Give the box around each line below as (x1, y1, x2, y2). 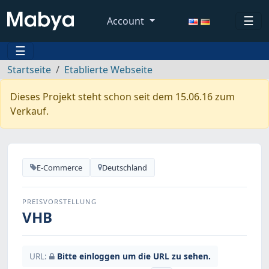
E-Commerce (37, 162, 82, 173)
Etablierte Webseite (64, 63, 153, 76)
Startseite (7, 63, 51, 76)
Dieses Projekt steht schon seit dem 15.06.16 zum (10, 90, 235, 103)
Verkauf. (10, 104, 49, 118)
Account (107, 14, 147, 28)
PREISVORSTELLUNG (22, 197, 97, 207)
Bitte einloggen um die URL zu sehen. (57, 250, 211, 262)
